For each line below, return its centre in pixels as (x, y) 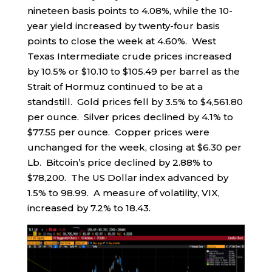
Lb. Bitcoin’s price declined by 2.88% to (120, 163)
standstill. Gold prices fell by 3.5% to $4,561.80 (135, 102)
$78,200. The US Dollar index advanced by (127, 178)
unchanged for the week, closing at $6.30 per (134, 148)
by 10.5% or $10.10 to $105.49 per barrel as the (133, 72)
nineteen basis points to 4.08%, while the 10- (130, 11)
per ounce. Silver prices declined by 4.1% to (130, 117)
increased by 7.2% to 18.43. (89, 208)
